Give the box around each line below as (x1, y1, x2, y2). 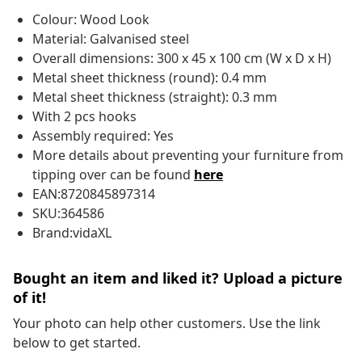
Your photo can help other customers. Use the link (13, 314, 321, 333)
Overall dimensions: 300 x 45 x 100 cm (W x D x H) (32, 49, 331, 68)
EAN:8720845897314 (32, 185, 155, 204)
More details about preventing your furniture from (32, 146, 343, 165)
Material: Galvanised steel (32, 30, 189, 48)
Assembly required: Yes (32, 127, 174, 145)
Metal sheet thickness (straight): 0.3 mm (32, 88, 277, 107)
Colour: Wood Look (32, 11, 149, 29)
